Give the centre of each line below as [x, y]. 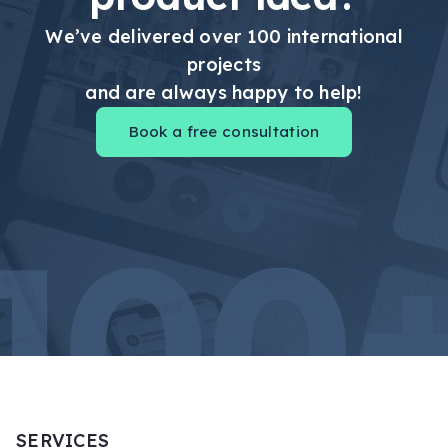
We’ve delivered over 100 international [224, 36]
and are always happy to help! [224, 92]
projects [224, 64]
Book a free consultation [224, 131]
